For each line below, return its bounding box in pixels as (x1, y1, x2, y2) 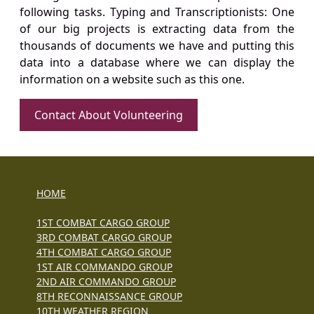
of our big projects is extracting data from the (20, 21, 294, 37)
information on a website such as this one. (20, 71, 245, 88)
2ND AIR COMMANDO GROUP (36, 275, 176, 289)
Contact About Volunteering (34, 107, 183, 123)
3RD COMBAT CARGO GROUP (36, 231, 172, 245)
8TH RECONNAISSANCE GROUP (36, 289, 182, 303)
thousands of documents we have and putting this (20, 38, 294, 54)
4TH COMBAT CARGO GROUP (36, 245, 171, 259)
